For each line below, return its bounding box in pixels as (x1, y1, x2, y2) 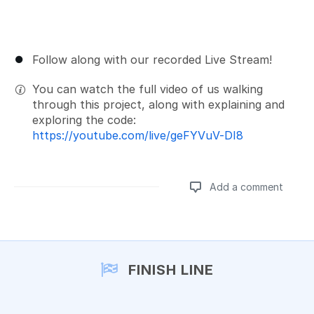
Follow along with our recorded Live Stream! (32, 52, 272, 67)
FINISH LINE (124, 261, 214, 278)
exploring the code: (32, 112, 136, 127)
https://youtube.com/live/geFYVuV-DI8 (32, 128, 243, 142)
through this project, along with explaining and (32, 97, 285, 111)
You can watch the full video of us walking (32, 81, 263, 96)
